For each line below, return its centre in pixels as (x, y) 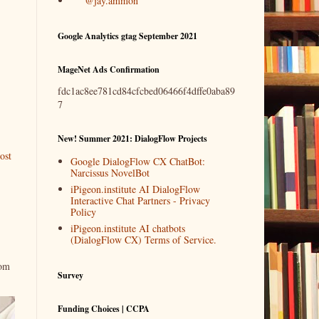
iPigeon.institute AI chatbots (127, 228)
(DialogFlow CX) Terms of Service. (143, 239)
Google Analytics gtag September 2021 (127, 36)
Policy (83, 211)
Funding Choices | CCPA (104, 309)
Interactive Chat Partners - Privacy (140, 200)
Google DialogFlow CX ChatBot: (137, 161)
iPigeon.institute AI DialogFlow (135, 189)
